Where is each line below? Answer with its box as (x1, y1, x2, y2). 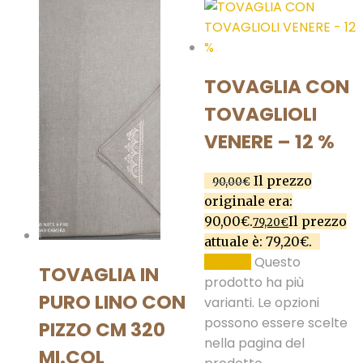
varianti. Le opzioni (203, 293, 319, 313)
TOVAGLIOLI (203, 101, 317, 128)
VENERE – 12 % (203, 129, 335, 156)
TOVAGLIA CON (203, 74, 349, 100)
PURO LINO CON (39, 289, 186, 316)
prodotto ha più (203, 273, 304, 293)
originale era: (203, 193, 293, 210)
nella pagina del (203, 334, 305, 353)
